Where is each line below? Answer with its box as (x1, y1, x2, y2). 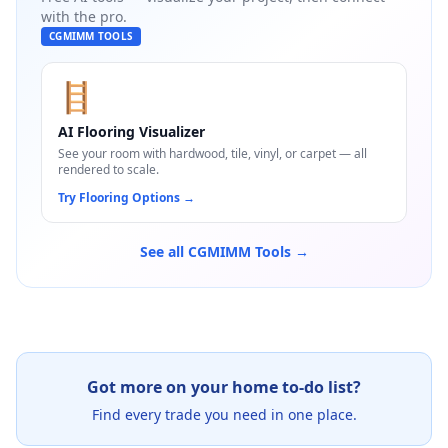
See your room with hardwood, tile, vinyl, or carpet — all (58, 145, 367, 162)
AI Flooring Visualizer (58, 122, 205, 141)
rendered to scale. (58, 161, 159, 178)
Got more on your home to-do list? (87, 376, 361, 398)
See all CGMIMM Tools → (139, 242, 309, 261)
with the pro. (41, 7, 127, 26)
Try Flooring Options (58, 189, 180, 206)
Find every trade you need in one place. (91, 405, 357, 424)
